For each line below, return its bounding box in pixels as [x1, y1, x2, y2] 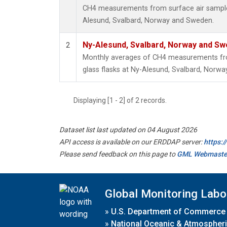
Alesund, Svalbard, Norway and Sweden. [83, 16, 214, 25]
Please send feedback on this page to [59, 150, 177, 159]
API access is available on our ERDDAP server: [59, 138, 204, 146]
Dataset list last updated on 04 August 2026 [59, 126, 197, 134]
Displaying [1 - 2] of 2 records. [73, 96, 173, 105]
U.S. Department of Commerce [111, 206, 225, 216]
